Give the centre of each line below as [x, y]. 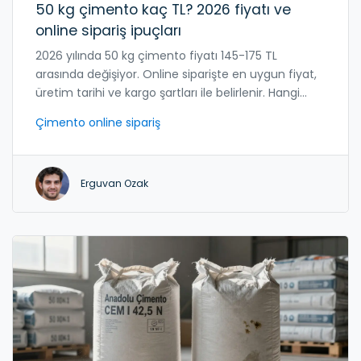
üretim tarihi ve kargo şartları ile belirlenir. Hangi [168, 92]
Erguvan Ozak [114, 183]
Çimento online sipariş [98, 122]
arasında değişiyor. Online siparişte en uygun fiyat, [176, 74]
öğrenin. [58, 129]
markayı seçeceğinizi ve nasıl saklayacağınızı [160, 111]
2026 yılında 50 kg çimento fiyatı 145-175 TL [156, 55]
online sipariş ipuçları [108, 30]
